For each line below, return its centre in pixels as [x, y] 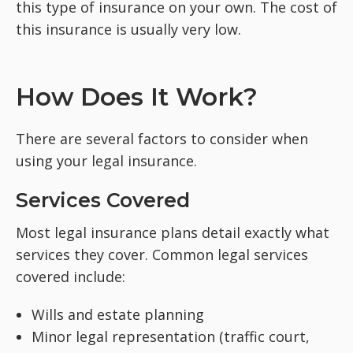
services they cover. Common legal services [162, 254]
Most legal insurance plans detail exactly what [173, 232]
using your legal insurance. [106, 160]
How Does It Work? [137, 97]
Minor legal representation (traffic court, [171, 336]
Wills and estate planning [118, 314]
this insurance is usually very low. [128, 29]
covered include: [71, 276]
